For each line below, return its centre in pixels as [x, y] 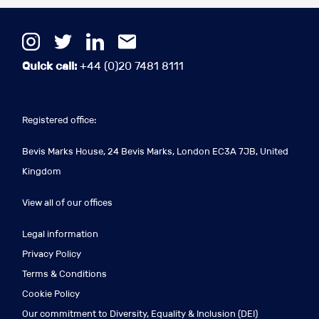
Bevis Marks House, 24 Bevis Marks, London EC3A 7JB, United [155, 152]
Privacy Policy [52, 254]
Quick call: [49, 66]
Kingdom [42, 172]
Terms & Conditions [64, 274]
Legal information [60, 234]
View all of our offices [67, 203]
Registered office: [59, 120]
